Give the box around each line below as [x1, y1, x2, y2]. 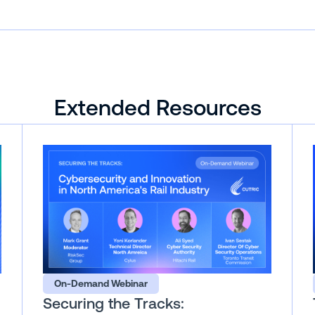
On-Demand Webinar [53, 277, 148, 289]
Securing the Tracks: [43, 295, 185, 313]
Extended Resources [53, 94, 262, 120]
